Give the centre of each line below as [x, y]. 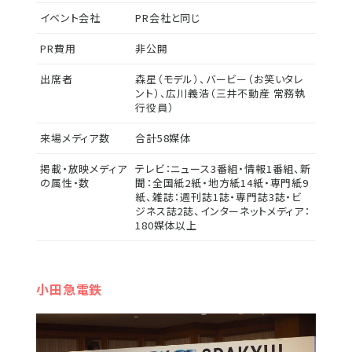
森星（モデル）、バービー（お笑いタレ [220, 79]
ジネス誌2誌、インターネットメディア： [223, 211]
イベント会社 [71, 18]
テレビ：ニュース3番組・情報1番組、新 [223, 169]
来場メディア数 [75, 138]
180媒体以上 [166, 225]
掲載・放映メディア [84, 169]
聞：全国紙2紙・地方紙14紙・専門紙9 [222, 183]
